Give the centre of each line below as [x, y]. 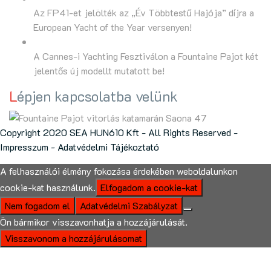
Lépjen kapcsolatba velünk [97, 96]
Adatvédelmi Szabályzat [129, 205]
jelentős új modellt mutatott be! [99, 70]
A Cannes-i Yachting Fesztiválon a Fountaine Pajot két [146, 56]
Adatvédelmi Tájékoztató [108, 146]
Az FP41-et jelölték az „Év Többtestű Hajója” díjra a [144, 12]
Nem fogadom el [38, 205]
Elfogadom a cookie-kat [149, 187]
